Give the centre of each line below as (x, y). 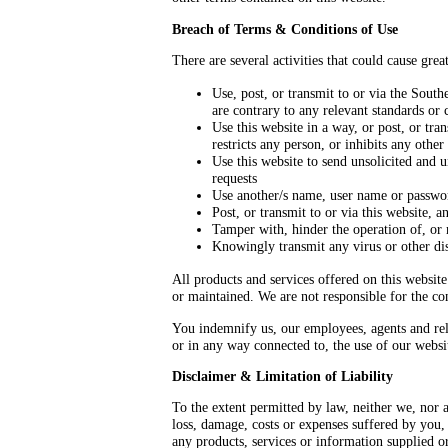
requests (234, 178)
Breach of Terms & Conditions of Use (285, 28)
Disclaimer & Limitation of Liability (282, 375)
